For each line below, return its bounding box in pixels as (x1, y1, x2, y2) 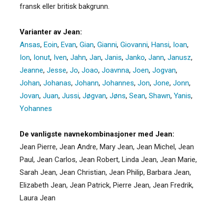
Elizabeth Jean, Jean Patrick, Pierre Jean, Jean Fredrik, (20, 180, 193, 190)
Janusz (167, 53, 191, 62)
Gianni (97, 40, 117, 49)
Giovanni (120, 40, 148, 49)
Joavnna (102, 65, 129, 75)
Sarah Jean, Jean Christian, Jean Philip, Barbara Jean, (20, 167, 191, 177)
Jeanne (20, 65, 43, 75)
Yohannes (20, 104, 52, 113)
